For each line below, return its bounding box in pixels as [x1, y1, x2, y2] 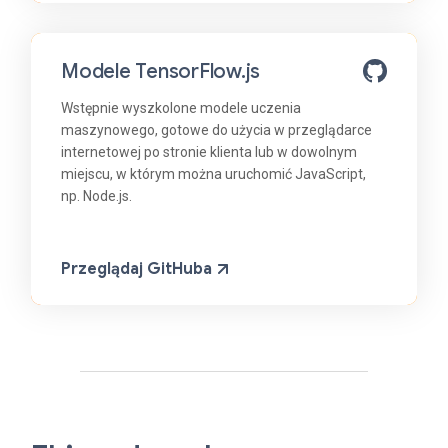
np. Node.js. [61, 188, 132, 205]
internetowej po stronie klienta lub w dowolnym [61, 144, 357, 161]
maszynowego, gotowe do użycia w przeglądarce [61, 122, 372, 139]
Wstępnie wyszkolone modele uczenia [61, 100, 301, 117]
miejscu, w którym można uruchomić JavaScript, [61, 166, 366, 183]
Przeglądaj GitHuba [61, 259, 212, 280]
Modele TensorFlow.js [61, 59, 260, 85]
